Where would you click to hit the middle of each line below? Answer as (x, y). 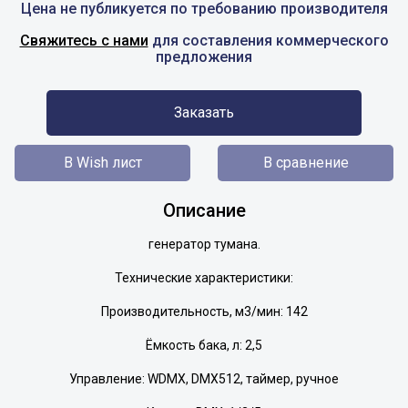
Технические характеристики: (204, 278)
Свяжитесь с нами (84, 41)
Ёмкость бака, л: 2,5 (204, 345)
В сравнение (306, 163)
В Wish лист (102, 163)
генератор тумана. (204, 244)
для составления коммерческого (268, 41)
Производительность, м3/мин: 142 (204, 311)
